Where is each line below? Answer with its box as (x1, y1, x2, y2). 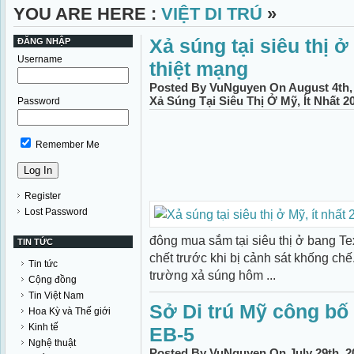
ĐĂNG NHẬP (17, 36, 70, 46)
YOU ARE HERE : (13, 4, 161, 24)
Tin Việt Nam (28, 290, 84, 301)
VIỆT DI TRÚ (161, 4, 262, 24)
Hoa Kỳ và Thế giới (28, 306, 111, 317)
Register (24, 190, 61, 201)
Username (17, 54, 62, 65)
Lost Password (24, 206, 88, 217)
